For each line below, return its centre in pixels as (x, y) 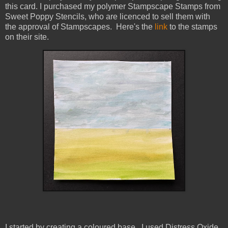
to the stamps (192, 26)
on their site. (27, 37)
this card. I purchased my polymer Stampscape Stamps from (113, 6)
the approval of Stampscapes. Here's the (80, 26)
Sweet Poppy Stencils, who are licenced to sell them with (108, 16)
